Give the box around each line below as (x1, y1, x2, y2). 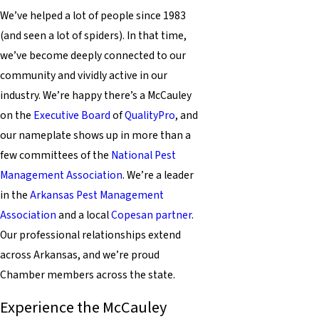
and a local (56, 207, 111, 224)
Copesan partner (111, 207, 192, 224)
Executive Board (33, 108, 110, 124)
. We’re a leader (122, 167, 194, 184)
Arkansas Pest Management (30, 187, 164, 204)
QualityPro (125, 108, 175, 124)
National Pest (111, 147, 176, 164)
